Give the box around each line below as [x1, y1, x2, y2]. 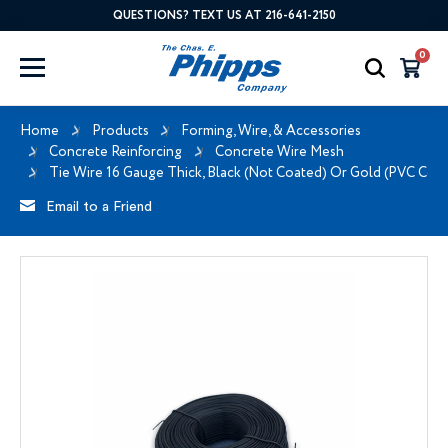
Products [91, 120, 149, 141]
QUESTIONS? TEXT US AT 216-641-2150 [112, 7, 336, 24]
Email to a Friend [46, 199, 152, 214]
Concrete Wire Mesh [214, 141, 344, 162]
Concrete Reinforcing [49, 141, 182, 162]
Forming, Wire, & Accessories [181, 120, 361, 141]
